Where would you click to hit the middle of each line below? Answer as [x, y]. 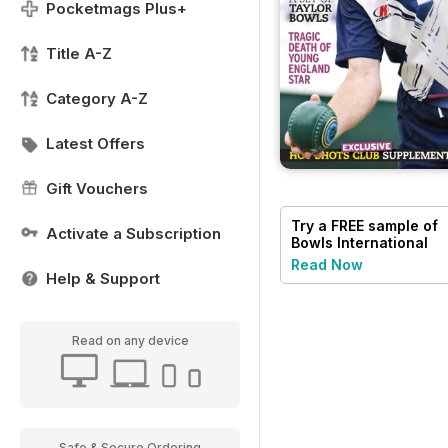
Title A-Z [79, 53]
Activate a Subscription [133, 233]
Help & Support [103, 278]
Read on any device [130, 340]
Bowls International [359, 242]
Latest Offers [95, 143]
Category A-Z [97, 98]
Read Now [327, 264]
